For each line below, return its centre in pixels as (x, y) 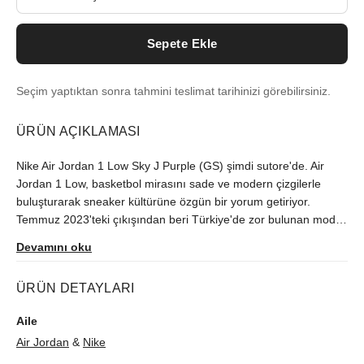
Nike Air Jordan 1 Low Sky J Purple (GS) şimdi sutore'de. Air (170, 166)
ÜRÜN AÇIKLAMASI (78, 131)
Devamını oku (54, 247)
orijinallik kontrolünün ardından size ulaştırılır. (132, 237)
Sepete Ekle (182, 43)
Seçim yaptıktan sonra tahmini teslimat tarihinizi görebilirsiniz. (173, 91)
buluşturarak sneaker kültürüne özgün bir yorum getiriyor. (163, 201)
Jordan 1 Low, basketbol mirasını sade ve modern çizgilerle (169, 184)
